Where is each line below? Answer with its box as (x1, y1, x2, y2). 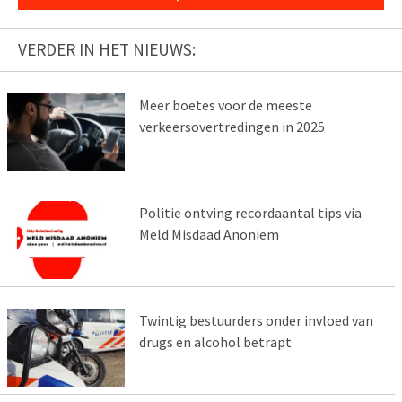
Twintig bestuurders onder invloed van (138, 311, 373, 330)
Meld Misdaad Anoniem (138, 225, 279, 244)
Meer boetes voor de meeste (138, 96, 312, 115)
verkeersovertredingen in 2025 (138, 118, 325, 136)
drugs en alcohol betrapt (138, 333, 292, 352)
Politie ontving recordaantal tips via (138, 204, 362, 223)
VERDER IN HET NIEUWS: (18, 39, 196, 61)
